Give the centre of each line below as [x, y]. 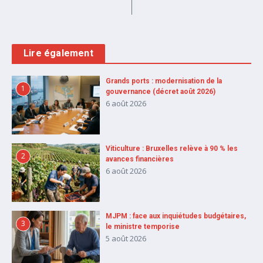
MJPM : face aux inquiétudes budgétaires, [176, 216]
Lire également [58, 53]
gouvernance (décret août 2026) [161, 92]
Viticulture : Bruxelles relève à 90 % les [172, 149]
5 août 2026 [126, 239]
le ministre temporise [143, 227]
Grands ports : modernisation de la [164, 81]
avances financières [140, 159]
